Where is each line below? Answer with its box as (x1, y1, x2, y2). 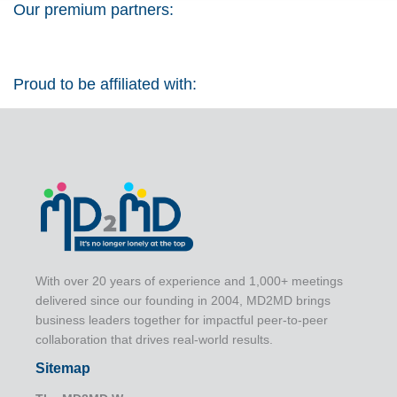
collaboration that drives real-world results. (35, 332, 273, 347)
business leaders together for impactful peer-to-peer (35, 313, 328, 328)
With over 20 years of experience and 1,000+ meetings (35, 274, 343, 289)
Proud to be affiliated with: (13, 74, 197, 93)
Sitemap (35, 361, 90, 377)
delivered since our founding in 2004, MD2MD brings (35, 293, 331, 308)
